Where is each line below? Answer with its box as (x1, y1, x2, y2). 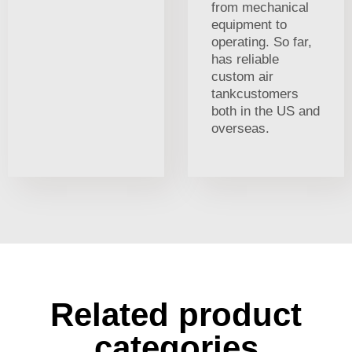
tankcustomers (211, 86, 299, 101)
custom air (211, 68, 273, 84)
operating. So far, (211, 34, 312, 49)
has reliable (211, 51, 279, 67)
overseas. (211, 120, 269, 136)
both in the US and (211, 103, 320, 119)
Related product (50, 295, 302, 333)
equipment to (211, 16, 287, 32)
